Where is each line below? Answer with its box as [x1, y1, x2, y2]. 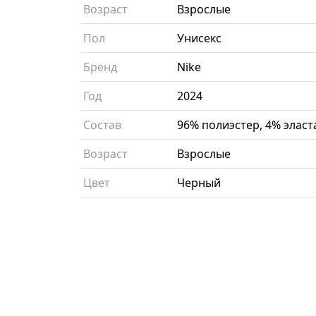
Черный [177, 175, 221, 191]
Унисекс [177, 30, 221, 47]
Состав [83, 117, 121, 133]
